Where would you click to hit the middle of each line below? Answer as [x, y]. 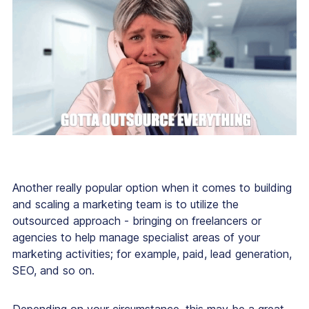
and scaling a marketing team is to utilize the [126, 204]
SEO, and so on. [53, 270]
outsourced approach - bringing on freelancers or [137, 220]
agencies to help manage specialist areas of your [136, 237]
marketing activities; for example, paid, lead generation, [152, 253]
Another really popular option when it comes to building [152, 187]
